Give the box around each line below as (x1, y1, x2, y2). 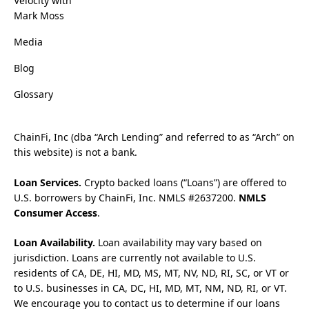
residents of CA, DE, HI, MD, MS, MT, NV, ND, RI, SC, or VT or (14, 266, 289, 279)
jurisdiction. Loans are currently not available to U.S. (14, 250, 256, 264)
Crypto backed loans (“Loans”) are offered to (81, 175, 286, 189)
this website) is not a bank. (14, 146, 137, 159)
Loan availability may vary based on (95, 235, 262, 249)
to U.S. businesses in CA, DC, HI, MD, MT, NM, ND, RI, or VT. (14, 281, 287, 295)
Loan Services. (14, 175, 81, 189)
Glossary (14, 88, 53, 101)
